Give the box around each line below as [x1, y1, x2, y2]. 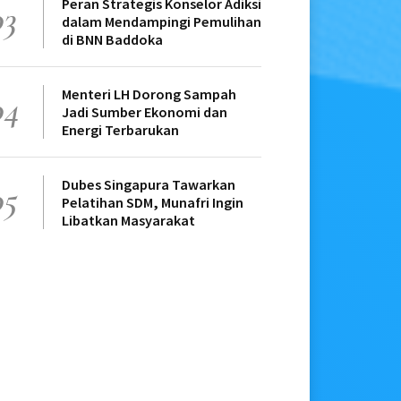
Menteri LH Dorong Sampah [62, 85, 236, 104]
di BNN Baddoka [62, 30, 163, 49]
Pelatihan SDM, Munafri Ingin [62, 193, 243, 212]
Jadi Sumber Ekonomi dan [62, 103, 227, 122]
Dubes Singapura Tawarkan [62, 175, 235, 194]
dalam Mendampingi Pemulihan [62, 13, 261, 31]
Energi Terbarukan [62, 121, 179, 140]
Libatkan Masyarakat [62, 211, 195, 230]
